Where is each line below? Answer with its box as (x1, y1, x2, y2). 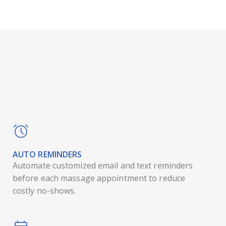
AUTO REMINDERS (12, 149, 82, 160)
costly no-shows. (12, 185, 76, 197)
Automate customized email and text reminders (12, 160, 193, 172)
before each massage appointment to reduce (12, 173, 186, 184)
